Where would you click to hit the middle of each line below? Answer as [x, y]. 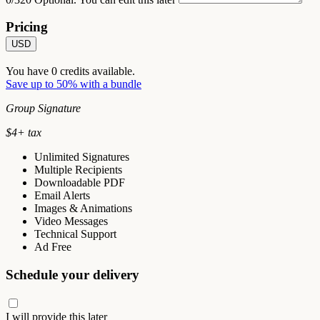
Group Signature [43, 109]
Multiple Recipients [78, 170]
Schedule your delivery [72, 274]
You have [29, 71]
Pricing [27, 27]
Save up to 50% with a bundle [74, 84]
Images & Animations [83, 209]
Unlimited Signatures [82, 157]
